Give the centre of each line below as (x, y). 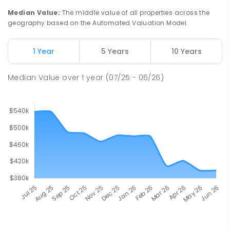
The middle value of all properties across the (136, 13)
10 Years (186, 52)
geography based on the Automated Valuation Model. (98, 23)
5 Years (115, 52)
